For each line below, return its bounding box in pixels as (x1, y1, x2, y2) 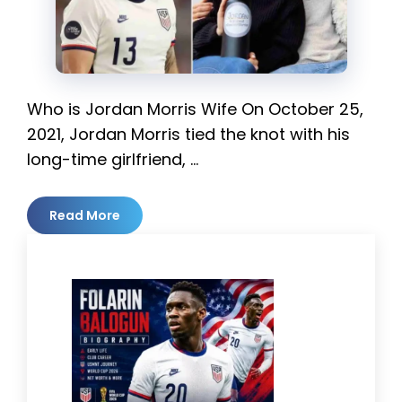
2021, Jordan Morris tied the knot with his (27, 122, 350, 145)
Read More (49, 205, 120, 224)
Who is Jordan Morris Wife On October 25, (27, 97, 363, 120)
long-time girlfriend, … (27, 147, 198, 170)
